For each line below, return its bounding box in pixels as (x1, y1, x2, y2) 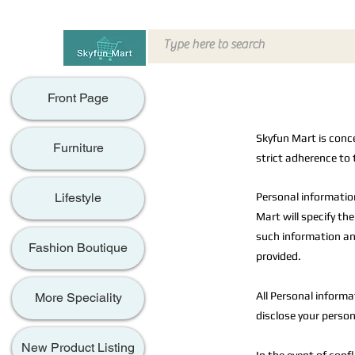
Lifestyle (55, 190, 101, 206)
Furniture (52, 140, 104, 156)
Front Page (48, 90, 109, 106)
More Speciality (34, 290, 122, 306)
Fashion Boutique (29, 240, 128, 256)
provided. (256, 250, 301, 262)
